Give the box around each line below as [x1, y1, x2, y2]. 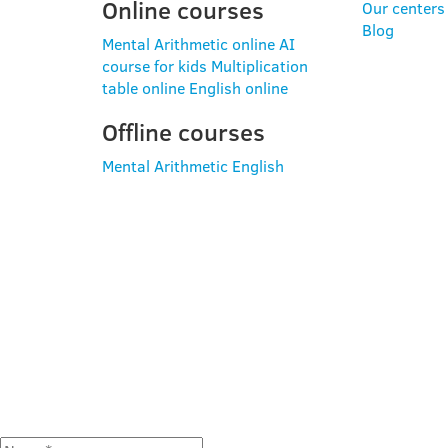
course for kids [102, 55, 207, 78]
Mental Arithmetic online [102, 33, 275, 56]
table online [102, 77, 185, 100]
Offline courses [102, 115, 265, 150]
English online [189, 77, 288, 100]
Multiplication [211, 55, 308, 78]
